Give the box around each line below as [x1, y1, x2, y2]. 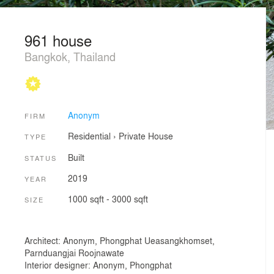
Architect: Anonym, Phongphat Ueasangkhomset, [24, 234, 215, 246]
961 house [24, 29, 92, 51]
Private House [118, 130, 173, 143]
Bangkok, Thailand [24, 48, 116, 64]
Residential [67, 130, 111, 143]
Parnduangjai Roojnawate [24, 246, 124, 259]
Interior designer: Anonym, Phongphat [24, 258, 172, 271]
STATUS [24, 152, 57, 163]
